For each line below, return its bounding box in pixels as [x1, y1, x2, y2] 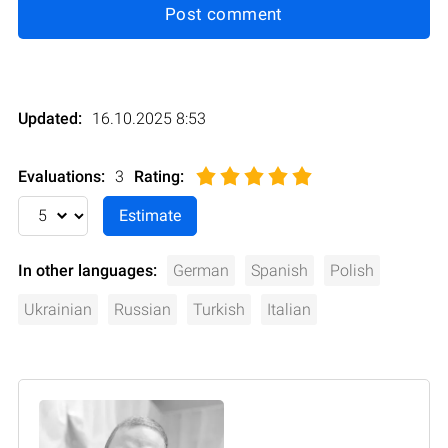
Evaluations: [18, 166, 105, 186]
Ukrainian [24, 299, 92, 319]
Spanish [251, 260, 308, 280]
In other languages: [18, 260, 157, 280]
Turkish [193, 299, 245, 319]
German [173, 260, 229, 280]
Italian [267, 299, 311, 319]
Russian [114, 299, 171, 319]
